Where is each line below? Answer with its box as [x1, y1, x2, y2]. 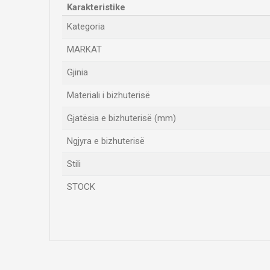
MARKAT [67, 44, 102, 55]
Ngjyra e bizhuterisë [67, 136, 145, 146]
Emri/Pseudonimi [74, 225, 140, 234]
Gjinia [67, 67, 88, 78]
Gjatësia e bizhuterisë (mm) [67, 113, 176, 124]
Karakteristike [67, 2, 125, 13]
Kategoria [67, 21, 105, 32]
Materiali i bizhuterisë [67, 90, 150, 101]
